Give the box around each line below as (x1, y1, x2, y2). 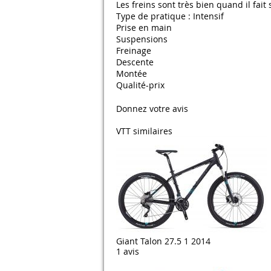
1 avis (116, 246, 139, 258)
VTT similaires (116, 125, 172, 137)
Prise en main (116, 22, 172, 34)
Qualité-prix (116, 79, 165, 91)
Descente (116, 56, 154, 68)
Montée (116, 68, 147, 80)
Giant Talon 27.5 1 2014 (116, 235, 211, 247)
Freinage (116, 45, 151, 57)
